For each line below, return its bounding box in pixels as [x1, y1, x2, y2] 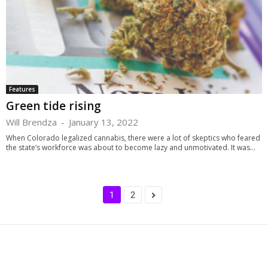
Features [9, 84, 35, 93]
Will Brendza [6, 115, 57, 128]
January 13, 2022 [69, 115, 138, 128]
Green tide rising [6, 98, 101, 114]
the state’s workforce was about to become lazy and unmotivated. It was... [6, 142, 255, 153]
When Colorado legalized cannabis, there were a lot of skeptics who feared [6, 132, 260, 143]
